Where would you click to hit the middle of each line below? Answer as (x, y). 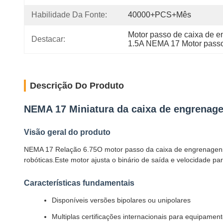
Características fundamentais (79, 183)
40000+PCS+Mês (160, 15)
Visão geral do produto (67, 132)
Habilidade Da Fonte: (69, 15)
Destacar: (48, 39)
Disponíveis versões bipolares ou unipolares (121, 200)
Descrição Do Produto (77, 86)
